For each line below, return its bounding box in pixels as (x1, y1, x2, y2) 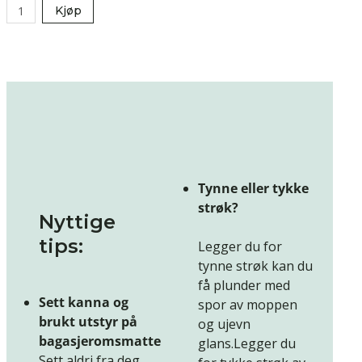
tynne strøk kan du (198, 257, 313, 276)
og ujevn (198, 315, 250, 334)
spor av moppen (198, 296, 297, 314)
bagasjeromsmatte (39, 332, 161, 351)
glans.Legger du (198, 335, 296, 353)
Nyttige (39, 210, 116, 234)
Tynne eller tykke (198, 179, 309, 198)
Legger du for (198, 238, 282, 256)
